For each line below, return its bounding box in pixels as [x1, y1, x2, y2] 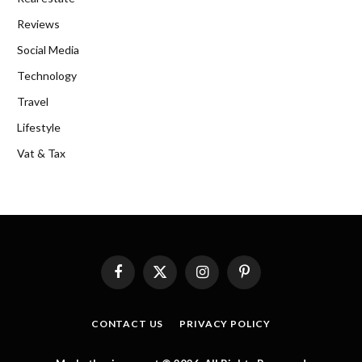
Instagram [200, 271, 249, 285]
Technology [17, 69, 77, 83]
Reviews [17, 17, 60, 32]
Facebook [116, 271, 164, 285]
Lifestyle [17, 120, 61, 135]
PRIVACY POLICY [179, 318, 271, 330]
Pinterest [242, 271, 286, 285]
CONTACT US [90, 318, 164, 330]
